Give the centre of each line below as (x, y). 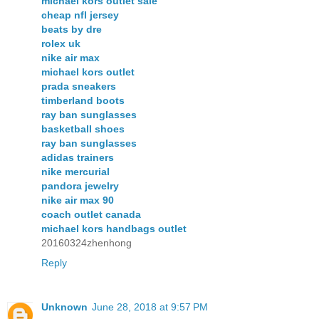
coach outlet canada (91, 215)
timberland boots (83, 101)
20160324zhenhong (87, 243)
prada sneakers (79, 87)
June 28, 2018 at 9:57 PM (150, 307)
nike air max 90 (78, 200)
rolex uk (61, 44)
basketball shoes (83, 129)
